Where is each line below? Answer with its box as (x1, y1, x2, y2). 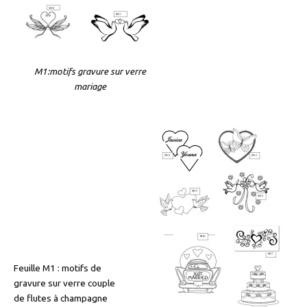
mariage (73, 81, 106, 93)
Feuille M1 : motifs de (14, 262, 101, 273)
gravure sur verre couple (14, 277, 115, 288)
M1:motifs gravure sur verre (34, 66, 146, 77)
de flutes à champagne (14, 292, 108, 304)
